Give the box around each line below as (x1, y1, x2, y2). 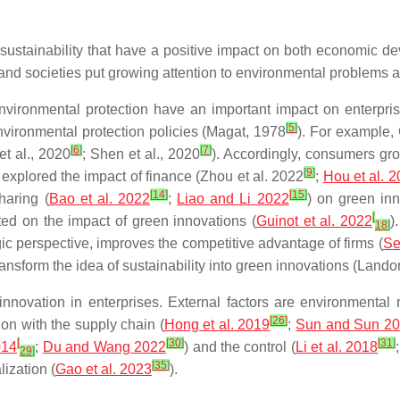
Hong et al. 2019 (163, 317, 271, 332)
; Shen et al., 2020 (81, 146, 201, 162)
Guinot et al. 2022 (256, 213, 372, 229)
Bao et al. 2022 (48, 191, 151, 206)
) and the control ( (184, 339, 296, 354)
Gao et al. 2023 (55, 362, 152, 377)
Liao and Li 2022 (177, 191, 289, 206)
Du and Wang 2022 (42, 339, 167, 354)
